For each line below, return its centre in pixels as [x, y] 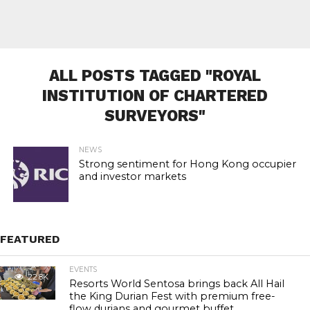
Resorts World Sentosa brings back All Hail [177, 284]
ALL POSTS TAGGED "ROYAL [155, 75]
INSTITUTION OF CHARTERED [155, 95]
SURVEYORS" [155, 116]
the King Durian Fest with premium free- [173, 296]
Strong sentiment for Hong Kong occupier [187, 164]
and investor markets [132, 176]
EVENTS [83, 270]
